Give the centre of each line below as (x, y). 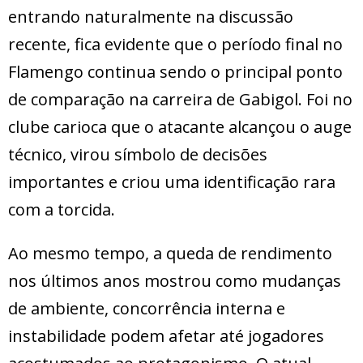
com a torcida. (62, 210)
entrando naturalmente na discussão (151, 17)
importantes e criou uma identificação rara (172, 182)
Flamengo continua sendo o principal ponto (175, 72)
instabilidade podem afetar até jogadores (166, 336)
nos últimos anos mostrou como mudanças (175, 281)
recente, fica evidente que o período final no (175, 45)
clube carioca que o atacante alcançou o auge (180, 127)
